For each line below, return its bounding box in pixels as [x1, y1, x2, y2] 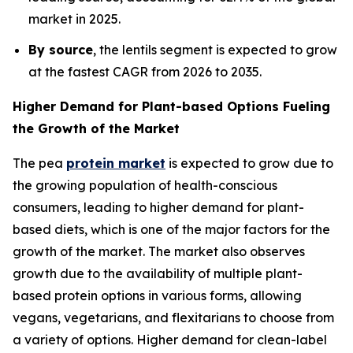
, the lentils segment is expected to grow [93, 41, 337, 58]
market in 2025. [28, 11, 121, 28]
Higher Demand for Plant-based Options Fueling [13, 98, 330, 114]
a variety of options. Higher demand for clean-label [13, 331, 327, 347]
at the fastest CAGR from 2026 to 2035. [28, 63, 262, 80]
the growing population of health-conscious [13, 176, 277, 193]
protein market [66, 154, 165, 171]
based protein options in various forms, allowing [13, 287, 302, 303]
